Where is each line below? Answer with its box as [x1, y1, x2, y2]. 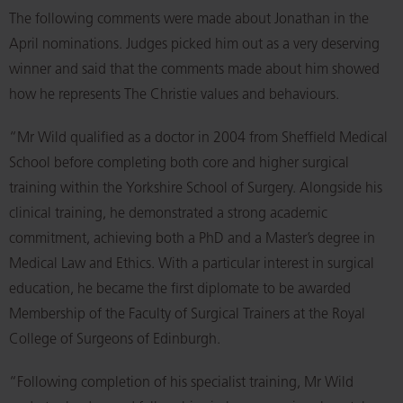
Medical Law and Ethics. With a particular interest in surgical [9, 257, 374, 272]
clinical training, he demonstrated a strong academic [9, 207, 327, 221]
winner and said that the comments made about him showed [9, 63, 380, 77]
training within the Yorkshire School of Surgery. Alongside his [9, 182, 382, 196]
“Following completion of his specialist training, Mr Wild [9, 376, 354, 390]
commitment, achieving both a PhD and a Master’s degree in [9, 232, 375, 246]
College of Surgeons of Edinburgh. [9, 333, 220, 347]
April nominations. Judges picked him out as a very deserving [9, 38, 380, 52]
